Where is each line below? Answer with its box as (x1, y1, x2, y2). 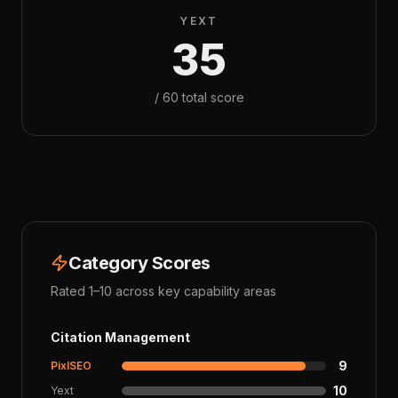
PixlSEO (51, 359, 92, 372)
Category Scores (68, 252, 211, 274)
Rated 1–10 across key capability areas (51, 283, 276, 298)
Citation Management (51, 330, 190, 345)
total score (178, 90, 244, 105)
